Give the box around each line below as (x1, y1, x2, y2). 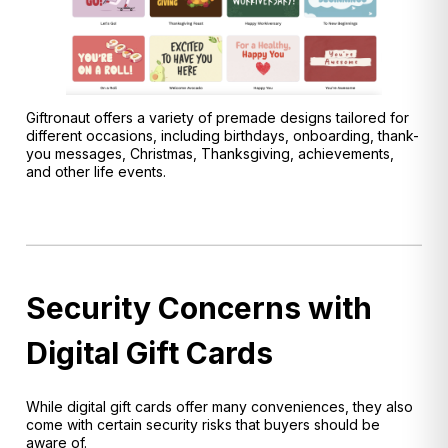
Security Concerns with (26, 290, 372, 327)
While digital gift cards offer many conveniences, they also (26, 398, 413, 416)
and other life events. (26, 162, 166, 180)
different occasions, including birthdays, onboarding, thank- (26, 126, 419, 144)
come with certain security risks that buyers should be (26, 416, 380, 434)
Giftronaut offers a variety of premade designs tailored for (26, 108, 409, 126)
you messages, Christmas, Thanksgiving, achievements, (26, 144, 394, 162)
